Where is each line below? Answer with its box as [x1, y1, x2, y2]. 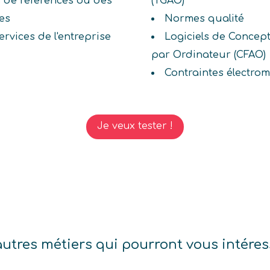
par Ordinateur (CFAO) [151, 49, 266, 61]
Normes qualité [164, 13, 244, 25]
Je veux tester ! [97, 121, 173, 132]
